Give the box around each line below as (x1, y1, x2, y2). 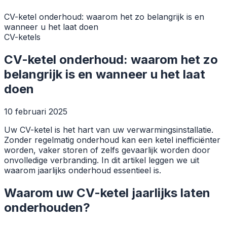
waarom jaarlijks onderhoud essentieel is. (4, 165, 161, 175)
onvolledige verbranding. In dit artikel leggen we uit (4, 155, 199, 165)
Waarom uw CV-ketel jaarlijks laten (4, 185, 210, 200)
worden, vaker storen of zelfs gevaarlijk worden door (4, 144, 210, 155)
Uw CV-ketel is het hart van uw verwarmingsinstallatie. (4, 124, 213, 135)
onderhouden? (4, 200, 90, 215)
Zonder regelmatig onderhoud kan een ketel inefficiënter (4, 134, 220, 145)
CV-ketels (4, 32, 41, 42)
